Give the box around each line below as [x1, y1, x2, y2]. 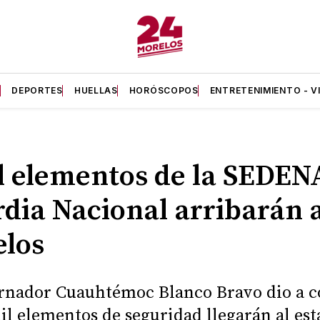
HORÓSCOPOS [129, 85, 199, 96]
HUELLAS [74, 85, 118, 96]
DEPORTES [11, 85, 63, 96]
